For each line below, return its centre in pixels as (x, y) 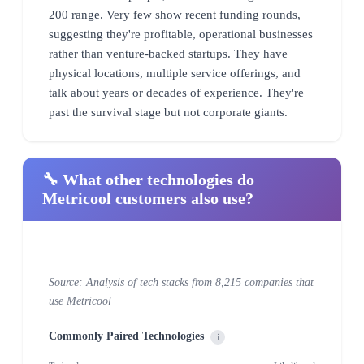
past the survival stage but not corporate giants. (168, 112)
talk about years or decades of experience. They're (176, 92)
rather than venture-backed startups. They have (168, 53)
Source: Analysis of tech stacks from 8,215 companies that (181, 282)
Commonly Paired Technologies (126, 336)
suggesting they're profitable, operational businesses (181, 34)
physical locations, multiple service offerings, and (175, 73)
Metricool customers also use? (148, 198)
